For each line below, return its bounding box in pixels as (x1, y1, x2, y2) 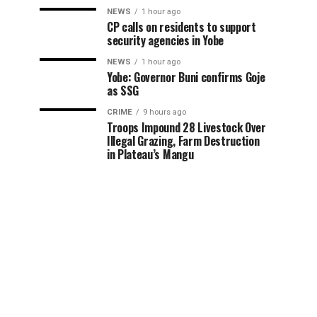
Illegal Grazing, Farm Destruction (107, 132, 260, 149)
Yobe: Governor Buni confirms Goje (107, 69, 265, 86)
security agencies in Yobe (107, 32, 224, 49)
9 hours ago (143, 108, 186, 117)
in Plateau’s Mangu (107, 146, 194, 163)
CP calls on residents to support (107, 18, 256, 35)
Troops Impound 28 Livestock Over (107, 119, 266, 136)
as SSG (107, 82, 139, 99)
